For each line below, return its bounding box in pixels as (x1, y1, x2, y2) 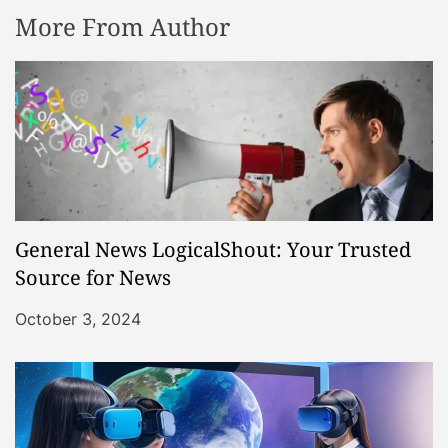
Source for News (15, 263, 171, 291)
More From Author (15, 9, 230, 43)
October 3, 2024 (15, 308, 141, 329)
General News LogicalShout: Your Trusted (15, 235, 411, 263)
